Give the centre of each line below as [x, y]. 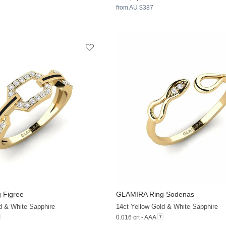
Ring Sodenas [171, 194]
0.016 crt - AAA [136, 218]
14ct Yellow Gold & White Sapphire [167, 207]
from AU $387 [134, 7]
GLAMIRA [131, 194]
